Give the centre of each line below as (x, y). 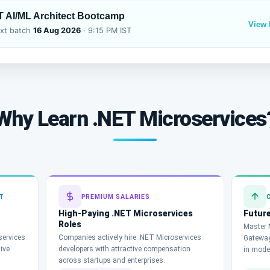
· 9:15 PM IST (106, 30)
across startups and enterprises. (111, 261)
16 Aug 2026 (57, 30)
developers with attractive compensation (124, 249)
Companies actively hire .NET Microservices (130, 238)
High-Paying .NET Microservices (125, 214)
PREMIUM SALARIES (115, 196)
